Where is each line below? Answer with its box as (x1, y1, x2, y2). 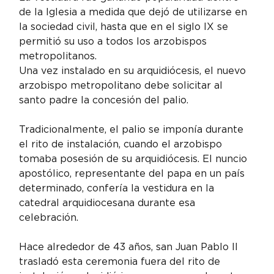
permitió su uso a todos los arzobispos (19, 35, 210, 48)
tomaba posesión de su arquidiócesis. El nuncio (19, 153, 251, 165)
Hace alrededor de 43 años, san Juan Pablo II (19, 241, 242, 253)
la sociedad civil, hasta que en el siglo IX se (19, 21, 232, 33)
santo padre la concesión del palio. (19, 94, 189, 106)
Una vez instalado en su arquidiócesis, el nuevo (19, 65, 250, 77)
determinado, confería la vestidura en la (19, 182, 218, 194)
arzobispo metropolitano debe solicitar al (19, 80, 226, 92)
